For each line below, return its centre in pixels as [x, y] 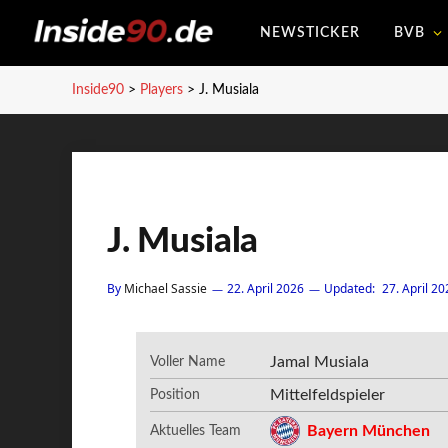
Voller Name [188, 362]
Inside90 [98, 90]
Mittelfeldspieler [328, 395]
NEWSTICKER [309, 33]
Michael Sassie [165, 288]
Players [161, 90]
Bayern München [369, 431]
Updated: [349, 288]
